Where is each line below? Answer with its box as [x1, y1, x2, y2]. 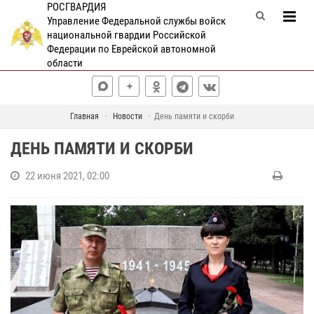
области [46, 57, 83, 69]
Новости [112, 111, 142, 121]
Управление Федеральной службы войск [46, 15, 226, 27]
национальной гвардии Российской [46, 29, 206, 41]
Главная [69, 111, 99, 121]
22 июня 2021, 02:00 [25, 170, 109, 182]
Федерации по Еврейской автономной [46, 43, 216, 55]
